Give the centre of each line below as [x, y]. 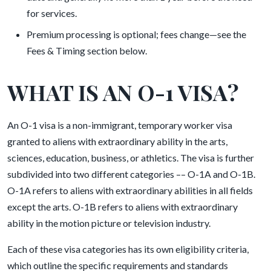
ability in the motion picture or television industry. [111, 223]
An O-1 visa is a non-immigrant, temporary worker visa [120, 125]
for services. [52, 13]
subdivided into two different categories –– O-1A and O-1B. [131, 174]
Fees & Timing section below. [87, 51]
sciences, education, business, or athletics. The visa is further [131, 158]
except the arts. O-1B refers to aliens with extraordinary [122, 207]
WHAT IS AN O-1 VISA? [123, 92]
